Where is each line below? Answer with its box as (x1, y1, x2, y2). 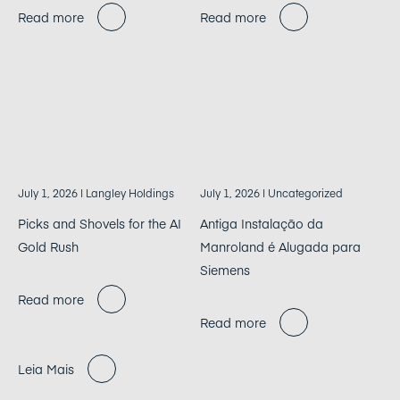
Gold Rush (18, 237, 79, 255)
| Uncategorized (260, 185, 343, 200)
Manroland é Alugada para (200, 237, 361, 255)
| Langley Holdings (78, 185, 174, 200)
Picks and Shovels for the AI (18, 213, 181, 232)
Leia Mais (18, 359, 74, 378)
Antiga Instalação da (200, 213, 323, 232)
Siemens (200, 260, 250, 279)
